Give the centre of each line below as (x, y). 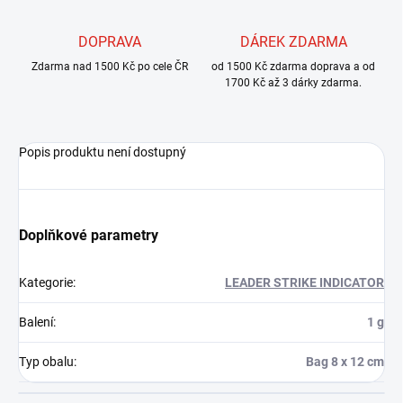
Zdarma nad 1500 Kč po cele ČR (110, 67)
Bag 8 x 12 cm (345, 362)
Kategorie (46, 283)
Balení (36, 322)
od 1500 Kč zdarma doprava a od (293, 67)
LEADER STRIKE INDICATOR (304, 283)
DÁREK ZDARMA (293, 42)
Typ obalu (46, 362)
